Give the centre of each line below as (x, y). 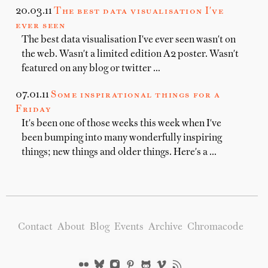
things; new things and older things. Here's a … (119, 153)
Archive (165, 227)
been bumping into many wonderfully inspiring (122, 138)
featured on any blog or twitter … (91, 69)
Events (129, 227)
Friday (34, 109)
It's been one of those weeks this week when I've (121, 124)
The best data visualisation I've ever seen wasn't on (129, 40)
